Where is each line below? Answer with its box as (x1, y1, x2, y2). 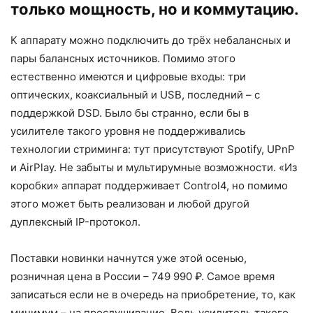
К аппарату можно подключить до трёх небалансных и (10, 33, 291, 47)
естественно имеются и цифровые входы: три (10, 69, 246, 83)
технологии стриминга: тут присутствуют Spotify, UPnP (10, 142, 295, 156)
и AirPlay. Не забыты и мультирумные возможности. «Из (10, 160, 297, 174)
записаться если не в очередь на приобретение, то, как (10, 287, 296, 301)
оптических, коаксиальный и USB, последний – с (10, 87, 260, 101)
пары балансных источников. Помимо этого (10, 51, 235, 65)
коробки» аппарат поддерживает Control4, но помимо (10, 178, 288, 192)
